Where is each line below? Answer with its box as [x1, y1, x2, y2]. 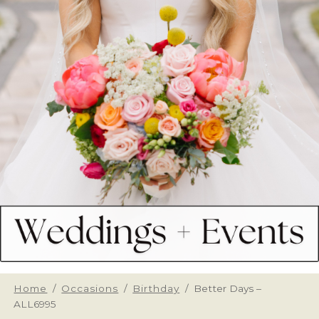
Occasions [61, 282, 119, 294]
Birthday [132, 282, 180, 294]
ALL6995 [14, 298, 57, 310]
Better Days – [194, 282, 262, 294]
